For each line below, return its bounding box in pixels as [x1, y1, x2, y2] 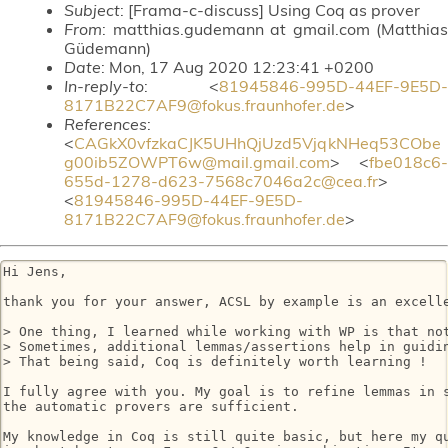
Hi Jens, [3, 264, 67, 280]
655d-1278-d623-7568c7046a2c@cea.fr [64, 170, 378, 191]
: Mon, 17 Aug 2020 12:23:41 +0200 [101, 56, 374, 77]
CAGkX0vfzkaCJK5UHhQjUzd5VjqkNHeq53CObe [74, 132, 441, 153]
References [64, 113, 147, 134]
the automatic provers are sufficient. [3, 399, 299, 415]
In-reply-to [64, 75, 144, 96]
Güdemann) [64, 37, 151, 58]
